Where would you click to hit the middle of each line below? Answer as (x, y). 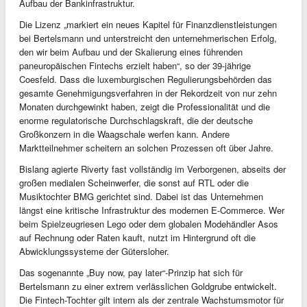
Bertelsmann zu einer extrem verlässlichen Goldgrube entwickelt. (148, 286)
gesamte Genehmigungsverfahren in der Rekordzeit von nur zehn (148, 93)
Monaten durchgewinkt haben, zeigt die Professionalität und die (145, 107)
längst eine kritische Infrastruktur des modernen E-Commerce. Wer (152, 210)
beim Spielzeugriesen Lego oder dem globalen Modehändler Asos (149, 224)
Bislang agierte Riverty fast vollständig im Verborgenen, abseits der (152, 169)
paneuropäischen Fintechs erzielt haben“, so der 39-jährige (135, 66)
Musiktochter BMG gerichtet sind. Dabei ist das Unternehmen (141, 197)
